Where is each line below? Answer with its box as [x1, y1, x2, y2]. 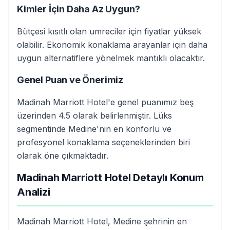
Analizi [17, 186, 50, 198]
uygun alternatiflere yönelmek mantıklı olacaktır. [17, 53, 205, 63]
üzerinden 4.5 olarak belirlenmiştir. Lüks [17, 110, 172, 121]
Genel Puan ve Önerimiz [17, 74, 124, 85]
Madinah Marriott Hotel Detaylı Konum [17, 171, 204, 184]
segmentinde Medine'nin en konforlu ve [17, 124, 171, 134]
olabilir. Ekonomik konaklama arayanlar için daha [17, 40, 207, 50]
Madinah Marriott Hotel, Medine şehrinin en [17, 216, 187, 226]
